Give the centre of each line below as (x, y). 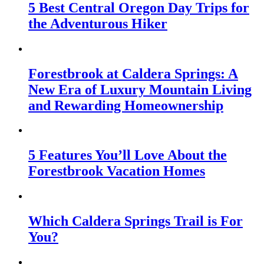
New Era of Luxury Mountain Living (140, 89)
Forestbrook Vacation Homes (117, 171)
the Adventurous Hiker (98, 23)
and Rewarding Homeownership (126, 105)
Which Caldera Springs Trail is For (136, 221)
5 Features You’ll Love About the (128, 155)
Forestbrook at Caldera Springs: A (133, 73)
